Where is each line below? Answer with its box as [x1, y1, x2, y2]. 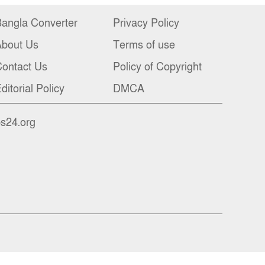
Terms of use [113, 38, 175, 52]
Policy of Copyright [113, 60, 202, 74]
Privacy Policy [113, 16, 179, 30]
